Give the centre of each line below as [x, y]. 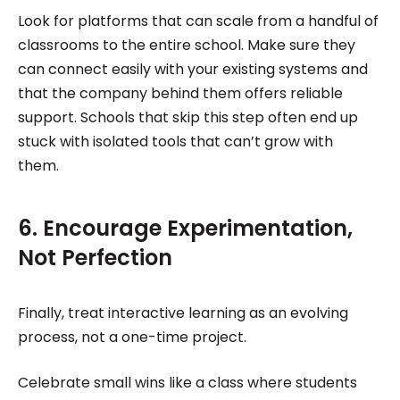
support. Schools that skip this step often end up [187, 117]
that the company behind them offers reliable [180, 93]
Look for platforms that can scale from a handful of [198, 21]
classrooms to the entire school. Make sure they [186, 45]
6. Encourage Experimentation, [185, 228]
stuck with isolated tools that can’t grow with [175, 141]
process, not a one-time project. [132, 337]
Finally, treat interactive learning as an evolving [183, 312]
